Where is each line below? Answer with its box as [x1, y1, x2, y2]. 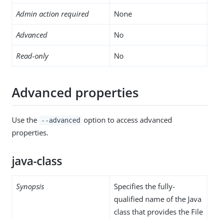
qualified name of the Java [114, 194, 201, 204]
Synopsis [16, 181, 44, 191]
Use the [12, 114, 39, 125]
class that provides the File [114, 206, 203, 217]
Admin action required [16, 8, 89, 19]
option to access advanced [82, 114, 173, 125]
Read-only [16, 50, 48, 61]
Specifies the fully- [114, 181, 175, 191]
